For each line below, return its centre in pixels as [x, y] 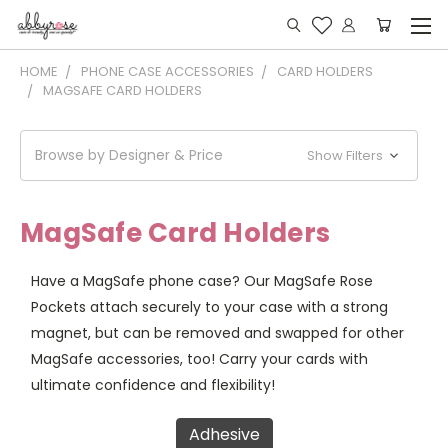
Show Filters [347, 155]
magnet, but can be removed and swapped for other [217, 333]
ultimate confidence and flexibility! [152, 385]
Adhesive [224, 434]
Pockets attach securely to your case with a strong [209, 307]
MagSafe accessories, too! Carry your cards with [199, 359]
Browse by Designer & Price [129, 155]
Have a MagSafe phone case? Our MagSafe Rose [201, 281]
